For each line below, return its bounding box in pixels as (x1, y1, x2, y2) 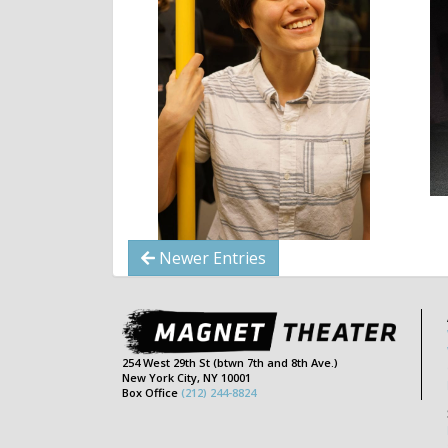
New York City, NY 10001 (122, 369, 251, 385)
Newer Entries (155, 246, 266, 269)
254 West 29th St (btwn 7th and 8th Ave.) (122, 354, 338, 370)
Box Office (122, 384, 181, 400)
